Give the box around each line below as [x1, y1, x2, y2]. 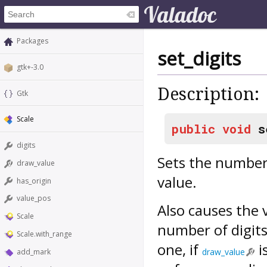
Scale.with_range [17, 229, 72, 240]
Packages [17, 36, 48, 46]
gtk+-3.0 [17, 61, 44, 72]
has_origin [17, 175, 51, 186]
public [172, 120, 215, 137]
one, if [157, 239, 202, 259]
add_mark [17, 246, 51, 257]
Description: [157, 84, 259, 105]
